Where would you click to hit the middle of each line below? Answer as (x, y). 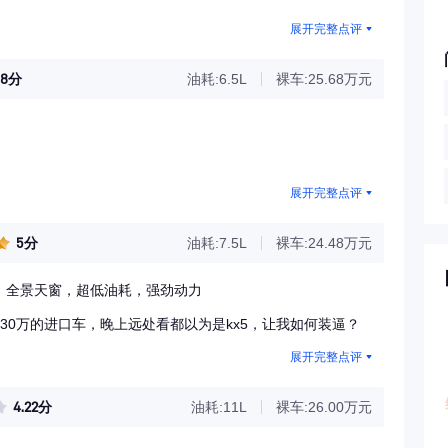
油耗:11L (219, 407)
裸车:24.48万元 (324, 243)
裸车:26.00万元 (324, 407)
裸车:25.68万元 (324, 79)
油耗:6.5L (217, 79)
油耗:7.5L (217, 243)
